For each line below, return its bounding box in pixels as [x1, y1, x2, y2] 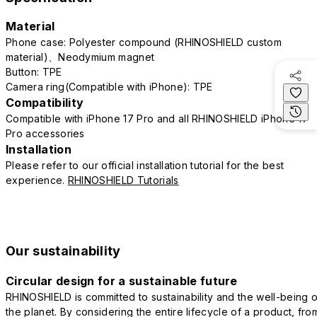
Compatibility [6, 95, 84, 110]
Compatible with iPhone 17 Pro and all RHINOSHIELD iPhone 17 [6, 112, 309, 125]
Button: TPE [6, 65, 62, 78]
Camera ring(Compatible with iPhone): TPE [6, 80, 213, 93]
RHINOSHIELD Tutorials [67, 173, 179, 186]
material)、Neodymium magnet [6, 50, 155, 63]
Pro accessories [6, 127, 85, 139]
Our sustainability [6, 243, 121, 258]
